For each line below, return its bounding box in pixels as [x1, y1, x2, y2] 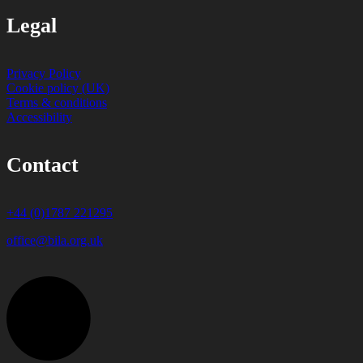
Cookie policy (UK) [6, 80, 109, 95]
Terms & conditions [6, 95, 107, 109]
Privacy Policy [6, 66, 81, 80]
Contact [6, 152, 79, 177]
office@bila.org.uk [6, 233, 103, 247]
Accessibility [6, 109, 72, 124]
